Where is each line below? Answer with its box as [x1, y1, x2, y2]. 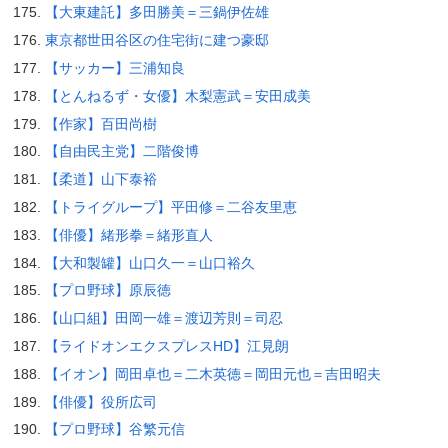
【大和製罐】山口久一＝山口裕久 [44, 254, 255, 271]
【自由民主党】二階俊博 [44, 143, 199, 160]
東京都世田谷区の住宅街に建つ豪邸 [44, 32, 269, 49]
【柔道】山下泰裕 [44, 171, 157, 188]
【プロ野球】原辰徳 [44, 282, 171, 299]
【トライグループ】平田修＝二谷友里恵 [44, 199, 297, 216]
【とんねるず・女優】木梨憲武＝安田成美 [44, 87, 311, 104]
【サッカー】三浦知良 [44, 60, 185, 77]
